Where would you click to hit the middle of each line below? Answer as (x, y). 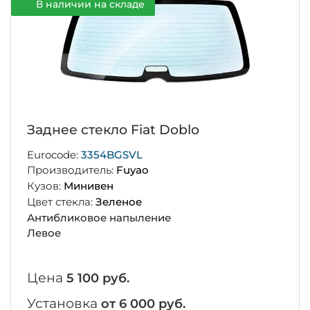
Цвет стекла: (61, 201)
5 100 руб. (98, 279)
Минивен (88, 186)
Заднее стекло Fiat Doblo (113, 129)
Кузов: (45, 186)
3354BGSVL (111, 154)
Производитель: (71, 170)
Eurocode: (54, 154)
